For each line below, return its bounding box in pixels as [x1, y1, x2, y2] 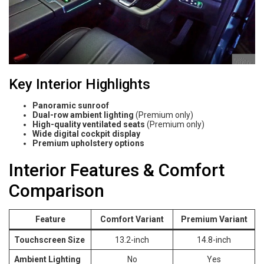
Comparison [9, 180, 104, 201]
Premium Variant [180, 214, 247, 224]
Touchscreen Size [14, 235, 85, 245]
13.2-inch [115, 235, 149, 245]
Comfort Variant [100, 214, 164, 224]
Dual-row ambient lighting [32, 110, 134, 120]
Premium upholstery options [32, 138, 144, 148]
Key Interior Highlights [9, 75, 150, 93]
